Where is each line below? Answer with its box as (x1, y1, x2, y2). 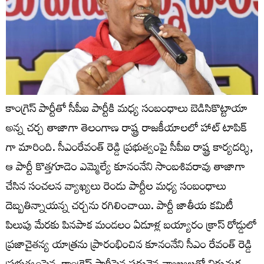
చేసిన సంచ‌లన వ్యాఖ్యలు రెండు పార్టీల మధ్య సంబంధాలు (6, 176, 226, 200)
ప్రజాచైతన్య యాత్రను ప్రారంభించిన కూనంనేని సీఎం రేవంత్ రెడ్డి (6, 235, 252, 258)
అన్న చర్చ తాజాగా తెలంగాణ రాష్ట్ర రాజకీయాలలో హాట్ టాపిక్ (6, 118, 247, 141)
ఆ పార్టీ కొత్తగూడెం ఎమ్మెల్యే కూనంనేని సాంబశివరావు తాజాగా (6, 157, 245, 180)
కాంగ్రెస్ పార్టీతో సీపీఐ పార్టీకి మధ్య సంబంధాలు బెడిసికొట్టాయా (6, 98, 248, 122)
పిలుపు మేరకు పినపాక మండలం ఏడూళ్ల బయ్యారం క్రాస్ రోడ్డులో (6, 215, 256, 239)
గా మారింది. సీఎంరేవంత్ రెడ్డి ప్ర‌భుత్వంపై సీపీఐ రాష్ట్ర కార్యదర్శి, (6, 137, 253, 161)
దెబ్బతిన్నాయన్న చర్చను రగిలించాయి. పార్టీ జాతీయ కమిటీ (6, 196, 233, 219)
